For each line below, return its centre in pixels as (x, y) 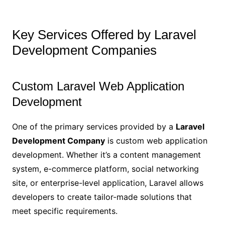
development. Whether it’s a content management (106, 155)
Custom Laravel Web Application (98, 86)
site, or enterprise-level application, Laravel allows (107, 183)
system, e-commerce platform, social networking (105, 169)
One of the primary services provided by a (94, 127)
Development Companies (84, 50)
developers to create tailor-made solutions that (102, 197)
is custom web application (156, 141)
